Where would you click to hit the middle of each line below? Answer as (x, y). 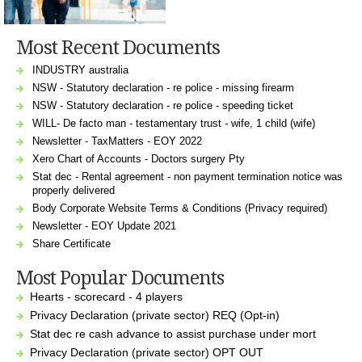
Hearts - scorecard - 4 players (107, 296)
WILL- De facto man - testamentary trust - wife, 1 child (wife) (174, 123)
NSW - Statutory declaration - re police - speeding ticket (163, 105)
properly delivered (74, 190)
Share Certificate (72, 243)
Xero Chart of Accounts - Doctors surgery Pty (139, 158)
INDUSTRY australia (80, 69)
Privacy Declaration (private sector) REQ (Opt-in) (155, 315)
